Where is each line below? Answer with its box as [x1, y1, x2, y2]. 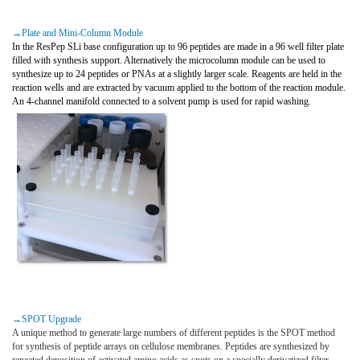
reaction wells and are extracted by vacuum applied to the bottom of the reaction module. [12, 81, 346, 93]
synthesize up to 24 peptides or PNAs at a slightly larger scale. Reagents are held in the [12, 67, 342, 80]
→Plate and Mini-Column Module [12, 27, 143, 39]
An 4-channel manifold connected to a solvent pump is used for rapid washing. [12, 95, 311, 107]
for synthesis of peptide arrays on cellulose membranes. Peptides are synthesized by [12, 340, 329, 352]
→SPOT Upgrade [12, 313, 81, 325]
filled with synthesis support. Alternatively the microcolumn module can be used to [12, 54, 325, 66]
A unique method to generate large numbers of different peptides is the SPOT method [12, 326, 335, 338]
